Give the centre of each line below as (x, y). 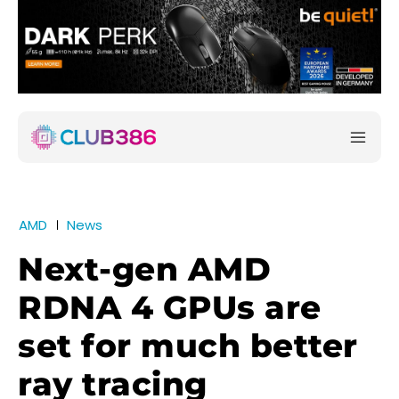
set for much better (188, 346)
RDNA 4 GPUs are (170, 308)
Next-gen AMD (144, 269)
